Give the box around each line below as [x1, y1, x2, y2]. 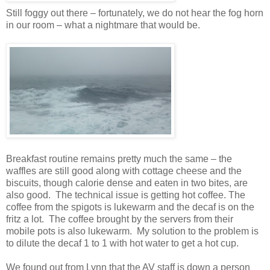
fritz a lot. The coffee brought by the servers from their [6, 213, 233, 224]
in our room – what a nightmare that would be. [6, 19, 200, 30]
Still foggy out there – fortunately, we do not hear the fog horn [6, 7, 263, 18]
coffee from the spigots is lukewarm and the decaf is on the [6, 201, 254, 212]
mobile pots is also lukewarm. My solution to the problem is [6, 225, 259, 236]
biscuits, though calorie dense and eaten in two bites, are [6, 177, 248, 188]
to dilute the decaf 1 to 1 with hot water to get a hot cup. [6, 237, 239, 248]
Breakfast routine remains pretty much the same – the [6, 153, 232, 164]
